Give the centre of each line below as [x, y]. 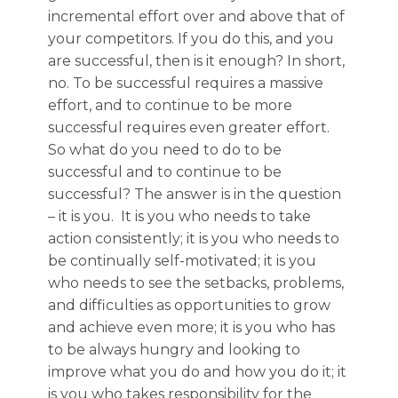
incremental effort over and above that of [196, 16]
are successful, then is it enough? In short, [196, 61]
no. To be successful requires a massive [186, 83]
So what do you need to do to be [165, 150]
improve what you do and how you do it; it [197, 372]
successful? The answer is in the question [195, 194]
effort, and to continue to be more [170, 105]
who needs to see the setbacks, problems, [196, 283]
